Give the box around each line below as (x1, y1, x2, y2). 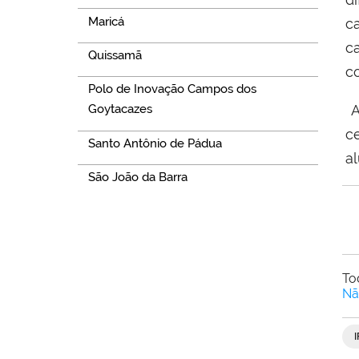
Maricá (87, 14, 124, 29)
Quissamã (87, 48, 142, 63)
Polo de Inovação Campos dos (87, 82, 256, 97)
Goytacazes (87, 102, 152, 117)
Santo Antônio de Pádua (87, 135, 222, 151)
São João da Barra (87, 170, 188, 185)
